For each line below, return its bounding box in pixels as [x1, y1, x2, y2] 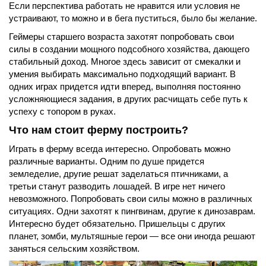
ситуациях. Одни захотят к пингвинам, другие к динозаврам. [9, 206, 255, 217]
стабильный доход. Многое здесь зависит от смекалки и [9, 56, 240, 67]
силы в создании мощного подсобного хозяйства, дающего [9, 44, 249, 55]
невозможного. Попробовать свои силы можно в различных [9, 194, 252, 204]
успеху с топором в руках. [9, 106, 116, 117]
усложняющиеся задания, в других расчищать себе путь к [9, 94, 248, 104]
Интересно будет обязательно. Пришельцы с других [9, 218, 226, 229]
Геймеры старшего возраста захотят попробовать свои [9, 31, 234, 42]
